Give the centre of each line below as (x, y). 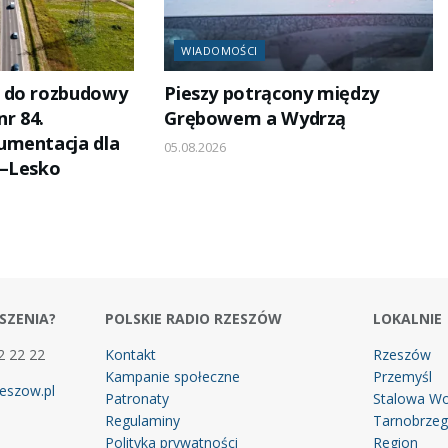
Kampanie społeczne (172, 376)
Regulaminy (142, 420)
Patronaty (136, 398)
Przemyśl (403, 376)
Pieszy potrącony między (271, 92)
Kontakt (130, 354)
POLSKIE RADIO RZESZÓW (193, 318)
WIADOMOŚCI (219, 50)
